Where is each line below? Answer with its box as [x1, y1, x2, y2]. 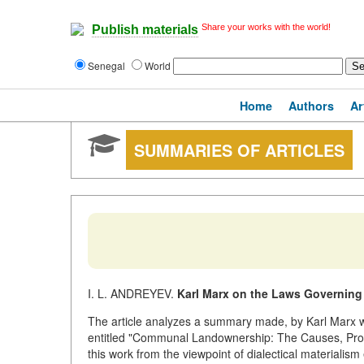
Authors [288, 97, 334, 114]
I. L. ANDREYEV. [88, 285, 177, 301]
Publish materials [92, 23, 198, 37]
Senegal [88, 58, 128, 72]
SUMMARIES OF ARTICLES [134, 138, 344, 162]
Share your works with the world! [201, 22, 331, 32]
